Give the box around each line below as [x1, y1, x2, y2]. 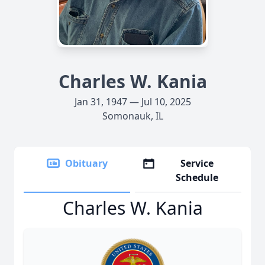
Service [180, 157, 214, 170]
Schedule [176, 171, 219, 184]
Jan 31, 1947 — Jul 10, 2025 [74, 95, 191, 108]
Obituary [65, 157, 108, 170]
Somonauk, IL [102, 109, 163, 122]
